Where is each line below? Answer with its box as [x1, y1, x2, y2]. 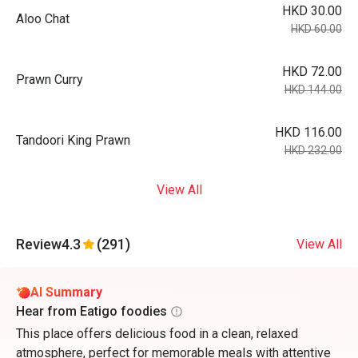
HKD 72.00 [282, 64, 342, 79]
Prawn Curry [16, 72, 83, 87]
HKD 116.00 [275, 125, 342, 140]
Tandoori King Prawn [16, 133, 130, 148]
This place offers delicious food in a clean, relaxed [16, 326, 298, 341]
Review [16, 236, 62, 253]
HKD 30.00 [282, 3, 342, 18]
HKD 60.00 [291, 22, 342, 35]
